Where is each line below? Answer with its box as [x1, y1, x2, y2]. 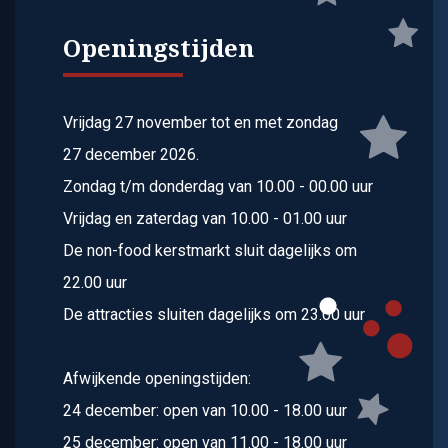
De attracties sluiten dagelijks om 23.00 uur [63, 305, 365, 325]
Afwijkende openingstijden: [63, 369, 251, 389]
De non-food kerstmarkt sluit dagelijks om [63, 241, 357, 261]
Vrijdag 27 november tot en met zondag [63, 113, 338, 133]
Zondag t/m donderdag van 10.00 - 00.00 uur [63, 177, 373, 197]
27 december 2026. [63, 145, 199, 165]
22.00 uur [63, 273, 127, 293]
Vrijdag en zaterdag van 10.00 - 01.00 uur [63, 209, 347, 229]
